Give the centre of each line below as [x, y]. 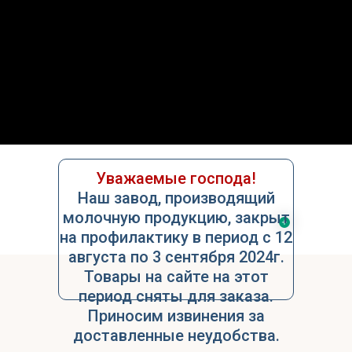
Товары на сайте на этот [176, 276]
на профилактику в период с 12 [176, 237]
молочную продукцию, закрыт [176, 217]
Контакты [176, 113]
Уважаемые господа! [176, 178]
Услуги [176, 82]
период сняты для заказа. [176, 296]
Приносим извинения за [176, 315]
